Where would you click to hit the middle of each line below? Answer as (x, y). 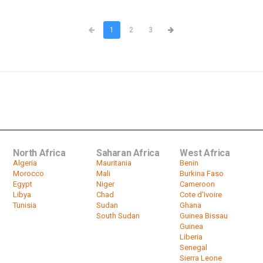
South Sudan (118, 215)
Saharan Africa (128, 153)
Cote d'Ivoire (200, 194)
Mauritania (114, 163)
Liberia (191, 237)
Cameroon (197, 184)
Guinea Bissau (203, 215)
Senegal (193, 247)
